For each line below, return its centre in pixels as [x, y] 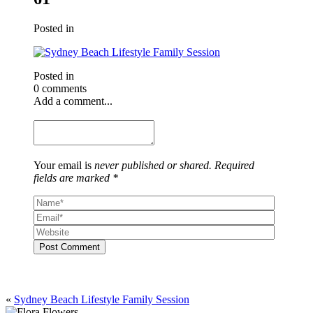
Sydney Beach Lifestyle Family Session [102, 299]
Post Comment [70, 247]
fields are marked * [76, 177]
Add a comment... [73, 101]
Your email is [64, 165]
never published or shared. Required [174, 165]
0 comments [60, 88]
